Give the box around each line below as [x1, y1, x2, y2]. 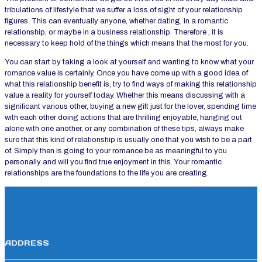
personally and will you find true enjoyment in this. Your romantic [5, 158, 222, 167]
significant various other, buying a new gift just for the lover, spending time [5, 102, 256, 111]
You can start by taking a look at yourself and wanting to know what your [5, 58, 254, 67]
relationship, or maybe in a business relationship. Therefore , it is [5, 28, 223, 37]
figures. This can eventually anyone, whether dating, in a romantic [5, 17, 228, 26]
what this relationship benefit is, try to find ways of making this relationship [5, 80, 257, 89]
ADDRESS [5, 238, 49, 249]
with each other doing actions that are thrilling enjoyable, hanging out [5, 113, 242, 122]
